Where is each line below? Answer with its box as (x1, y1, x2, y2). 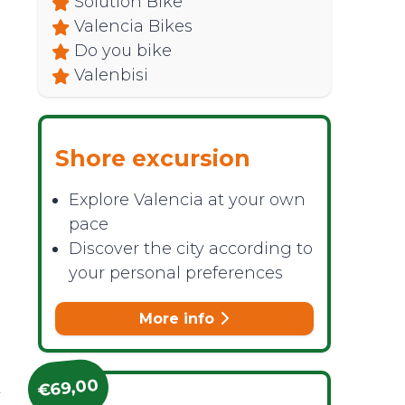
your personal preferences (68, 263, 283, 283)
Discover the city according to (68, 239, 313, 259)
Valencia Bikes (73, 16, 193, 36)
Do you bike (73, 41, 172, 61)
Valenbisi (73, 65, 148, 85)
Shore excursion (54, 145, 250, 172)
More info (138, 310, 219, 327)
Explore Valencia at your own (68, 190, 306, 210)
